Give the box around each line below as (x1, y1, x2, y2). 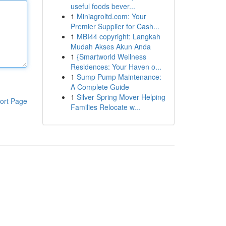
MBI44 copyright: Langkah (76, 31, 160, 41)
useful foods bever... (70, 1, 135, 11)
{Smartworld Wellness (76, 51, 146, 62)
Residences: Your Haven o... (70, 62, 161, 72)
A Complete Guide (70, 82, 129, 92)
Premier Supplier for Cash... (70, 21, 159, 31)
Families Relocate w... (70, 102, 140, 112)
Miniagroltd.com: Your (76, 11, 146, 21)
